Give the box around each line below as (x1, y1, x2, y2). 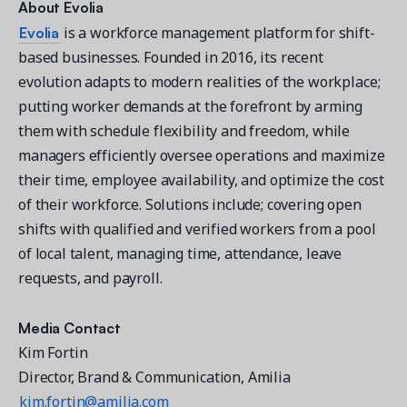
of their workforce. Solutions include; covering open (18, 194, 362, 215)
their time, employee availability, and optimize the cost (18, 170, 385, 191)
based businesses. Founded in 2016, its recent (18, 47, 323, 68)
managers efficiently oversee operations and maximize (18, 145, 385, 166)
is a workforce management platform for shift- (60, 23, 375, 44)
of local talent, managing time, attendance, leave (18, 243, 342, 264)
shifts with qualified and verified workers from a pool (18, 219, 376, 240)
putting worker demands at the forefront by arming (18, 96, 363, 117)
